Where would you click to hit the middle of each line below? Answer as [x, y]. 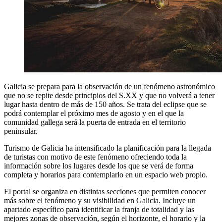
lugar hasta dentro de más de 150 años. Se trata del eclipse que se [105, 104]
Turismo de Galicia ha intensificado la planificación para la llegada [108, 148]
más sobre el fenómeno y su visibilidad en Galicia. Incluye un [100, 200]
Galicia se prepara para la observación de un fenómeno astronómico [110, 86]
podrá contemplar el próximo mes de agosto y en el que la [94, 113]
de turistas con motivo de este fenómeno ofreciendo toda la [95, 157]
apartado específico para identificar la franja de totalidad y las [99, 209]
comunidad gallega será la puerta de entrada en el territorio [95, 122]
